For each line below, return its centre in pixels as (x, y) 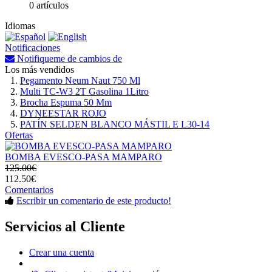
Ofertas (19, 135)
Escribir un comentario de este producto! (94, 201)
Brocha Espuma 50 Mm (66, 102)
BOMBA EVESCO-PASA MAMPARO (83, 157)
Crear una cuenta (62, 252)
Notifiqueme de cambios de (68, 59)
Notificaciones (32, 48)
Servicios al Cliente (65, 226)
